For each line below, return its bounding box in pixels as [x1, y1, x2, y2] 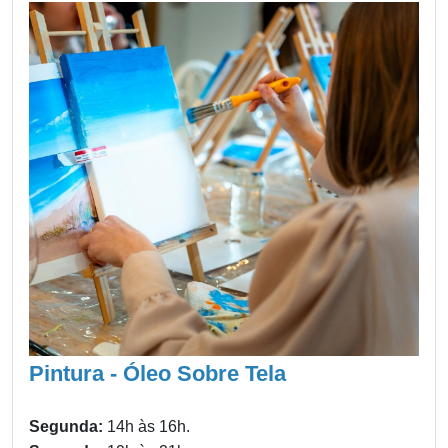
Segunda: [29, 418, 107, 436]
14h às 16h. [107, 418, 190, 436]
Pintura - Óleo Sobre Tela [29, 361, 286, 387]
